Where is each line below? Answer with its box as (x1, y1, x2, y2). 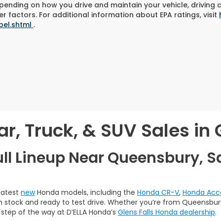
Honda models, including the (35, 187, 137, 197)
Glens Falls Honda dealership (118, 207, 215, 217)
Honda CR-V (137, 187, 179, 197)
